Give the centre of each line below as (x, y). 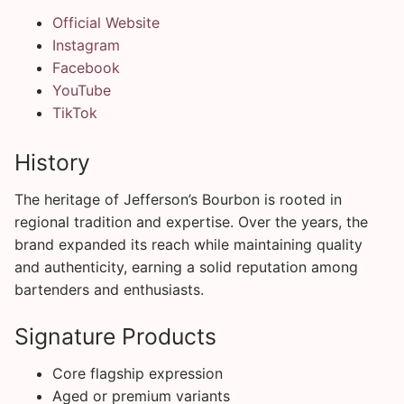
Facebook (86, 67)
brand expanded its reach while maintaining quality (188, 245)
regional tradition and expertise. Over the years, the (191, 222)
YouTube (81, 90)
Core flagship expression (137, 374)
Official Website (106, 22)
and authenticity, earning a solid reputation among (186, 267)
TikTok (74, 112)
